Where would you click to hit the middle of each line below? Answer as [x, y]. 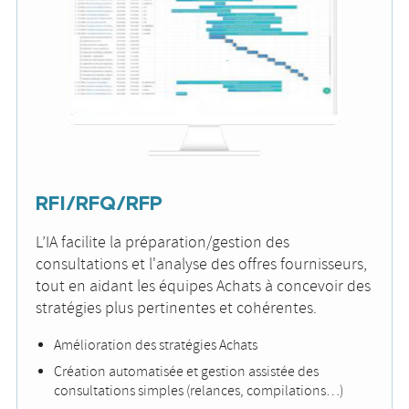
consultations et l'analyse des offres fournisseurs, [201, 265]
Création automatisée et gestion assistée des [186, 372]
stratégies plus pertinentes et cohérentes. [176, 309]
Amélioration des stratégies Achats [156, 346]
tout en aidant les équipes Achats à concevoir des [203, 287]
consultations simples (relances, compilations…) [199, 392]
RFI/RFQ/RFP [99, 205]
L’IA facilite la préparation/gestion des [163, 243]
